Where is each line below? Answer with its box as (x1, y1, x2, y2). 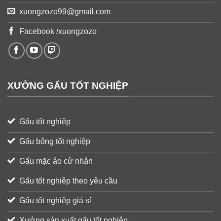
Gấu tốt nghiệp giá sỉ (19, 196, 91, 205)
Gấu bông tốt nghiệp (19, 137, 90, 146)
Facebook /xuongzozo (19, 27, 97, 36)
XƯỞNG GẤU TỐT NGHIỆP (7, 80, 128, 91)
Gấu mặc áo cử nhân (19, 157, 93, 166)
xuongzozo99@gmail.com (19, 7, 110, 16)
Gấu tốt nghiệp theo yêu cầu (19, 177, 117, 185)
